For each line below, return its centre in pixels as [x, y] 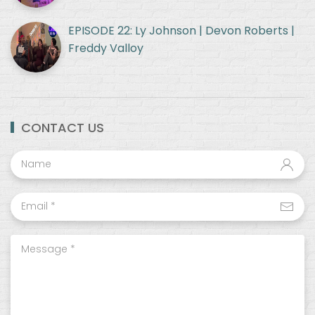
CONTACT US [63, 127]
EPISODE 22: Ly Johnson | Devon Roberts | [181, 30]
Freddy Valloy [106, 48]
